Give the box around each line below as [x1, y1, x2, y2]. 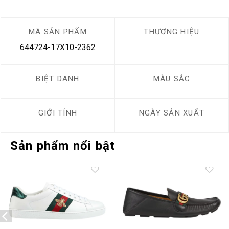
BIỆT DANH [36, 74, 80, 84]
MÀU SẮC [153, 74, 191, 84]
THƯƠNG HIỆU [144, 27, 200, 37]
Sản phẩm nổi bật [10, 138, 116, 153]
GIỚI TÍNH [38, 108, 78, 118]
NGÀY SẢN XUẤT [139, 108, 205, 118]
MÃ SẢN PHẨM [28, 27, 87, 37]
